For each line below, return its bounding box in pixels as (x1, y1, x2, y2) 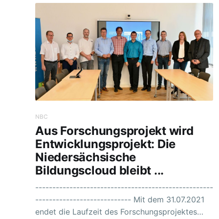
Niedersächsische (35, 150, 136, 164)
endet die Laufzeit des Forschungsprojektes (35, 207, 197, 217)
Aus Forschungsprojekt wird (35, 123, 194, 138)
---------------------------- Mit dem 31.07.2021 (35, 195, 133, 205)
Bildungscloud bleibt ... (35, 163, 164, 177)
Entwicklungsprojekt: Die (35, 136, 176, 151)
